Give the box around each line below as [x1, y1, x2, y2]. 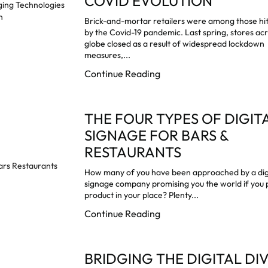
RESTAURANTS [84, 142, 182, 161]
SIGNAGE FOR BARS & [84, 126, 229, 144]
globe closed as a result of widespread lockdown [84, 38, 265, 49]
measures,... [84, 49, 131, 60]
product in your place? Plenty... [84, 189, 199, 200]
